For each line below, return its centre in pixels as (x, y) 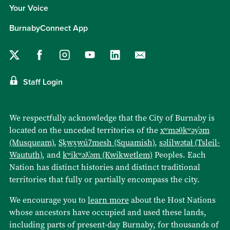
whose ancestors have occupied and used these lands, (108, 213)
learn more (108, 200)
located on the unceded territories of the (85, 130)
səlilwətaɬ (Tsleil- (189, 143)
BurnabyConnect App (49, 28)
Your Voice (29, 8)
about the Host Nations (172, 200)
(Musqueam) (32, 143)
